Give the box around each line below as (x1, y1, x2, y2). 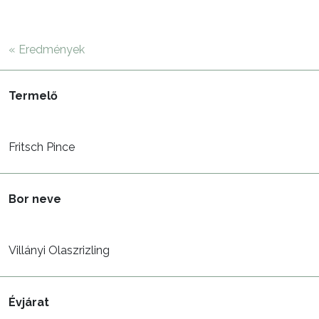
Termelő (9, 89, 58, 103)
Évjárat (9, 296, 49, 309)
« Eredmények (9, 43, 85, 56)
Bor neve (9, 192, 61, 206)
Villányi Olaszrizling (9, 244, 110, 257)
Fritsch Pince (9, 140, 75, 154)
